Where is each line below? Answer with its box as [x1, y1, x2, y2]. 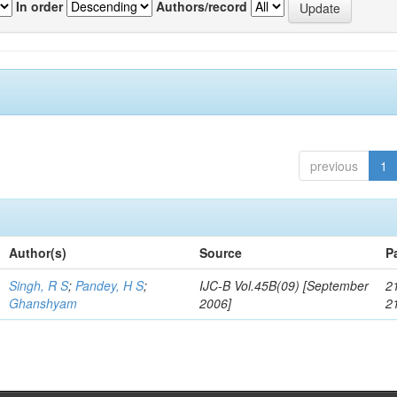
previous [309, 157, 358, 175]
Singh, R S [9, 276, 69, 294]
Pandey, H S [75, 276, 144, 294]
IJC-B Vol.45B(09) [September [199, 276, 370, 294]
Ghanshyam [9, 294, 78, 312]
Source [199, 244, 243, 261]
